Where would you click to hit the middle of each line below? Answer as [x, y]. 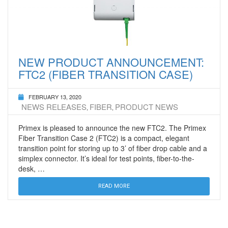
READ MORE [114, 186]
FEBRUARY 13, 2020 [55, 97]
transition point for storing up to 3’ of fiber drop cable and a [113, 148]
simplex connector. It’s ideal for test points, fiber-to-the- [106, 159]
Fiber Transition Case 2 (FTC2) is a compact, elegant [104, 138]
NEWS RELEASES [54, 107]
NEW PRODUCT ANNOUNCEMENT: [111, 62]
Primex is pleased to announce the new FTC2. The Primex [112, 128]
